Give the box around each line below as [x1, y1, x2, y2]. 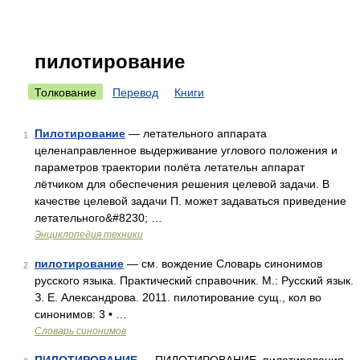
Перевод [112, 86, 158, 99]
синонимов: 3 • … [35, 308, 127, 321]
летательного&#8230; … [35, 211, 162, 224]
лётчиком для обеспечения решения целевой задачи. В [35, 178, 329, 190]
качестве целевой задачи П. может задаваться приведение [35, 194, 346, 207]
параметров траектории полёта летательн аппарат [35, 161, 305, 174]
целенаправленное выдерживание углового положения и [35, 144, 337, 157]
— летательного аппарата [125, 127, 267, 140]
